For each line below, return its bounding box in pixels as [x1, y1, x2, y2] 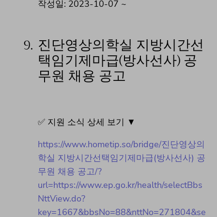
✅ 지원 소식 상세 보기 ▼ [38, 116, 136, 128]
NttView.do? [38, 192, 85, 204]
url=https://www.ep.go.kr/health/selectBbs [38, 179, 202, 191]
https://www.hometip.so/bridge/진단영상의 [38, 138, 205, 150]
